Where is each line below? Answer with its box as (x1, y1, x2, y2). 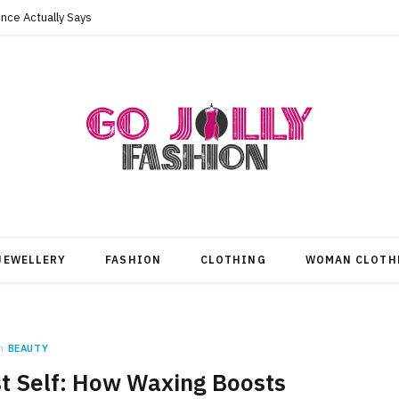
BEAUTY (7, 342, 49, 354)
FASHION (105, 253, 161, 266)
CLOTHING (199, 253, 266, 266)
